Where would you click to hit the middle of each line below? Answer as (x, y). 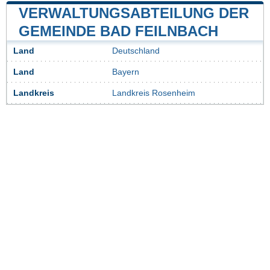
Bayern (126, 72)
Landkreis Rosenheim (154, 93)
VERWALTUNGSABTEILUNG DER (134, 13)
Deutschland (136, 51)
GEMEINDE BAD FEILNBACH (118, 31)
